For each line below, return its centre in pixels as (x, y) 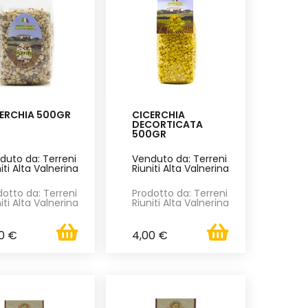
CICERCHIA (158, 114)
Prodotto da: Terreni (179, 193)
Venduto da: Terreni (179, 158)
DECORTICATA (167, 124)
